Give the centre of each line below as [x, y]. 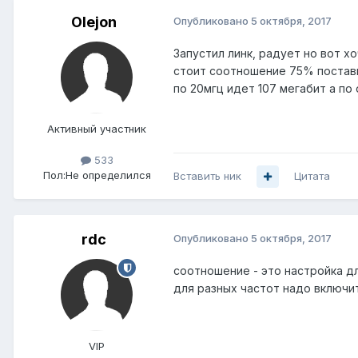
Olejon [93, 22]
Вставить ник [207, 176]
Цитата [312, 176]
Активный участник [97, 129]
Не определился [108, 175]
